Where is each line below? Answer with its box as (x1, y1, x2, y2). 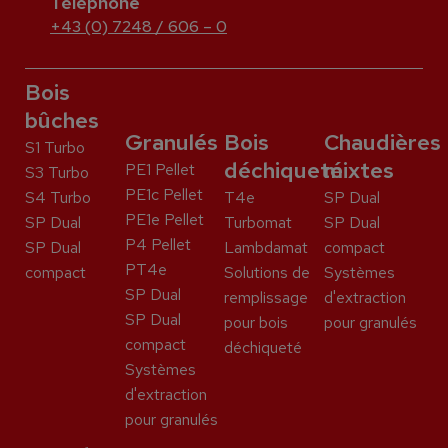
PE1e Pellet (124, 209, 204, 231)
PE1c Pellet (124, 184, 203, 206)
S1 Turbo (25, 137, 85, 159)
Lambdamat (224, 237, 308, 259)
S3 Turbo (25, 162, 89, 184)
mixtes (323, 156, 394, 186)
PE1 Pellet (124, 159, 195, 181)
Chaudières (323, 128, 441, 158)
